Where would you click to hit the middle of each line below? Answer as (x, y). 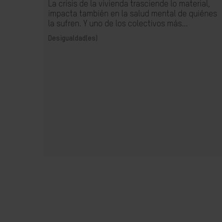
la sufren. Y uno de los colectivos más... (118, 24)
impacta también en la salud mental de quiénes (133, 14)
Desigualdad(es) (73, 38)
